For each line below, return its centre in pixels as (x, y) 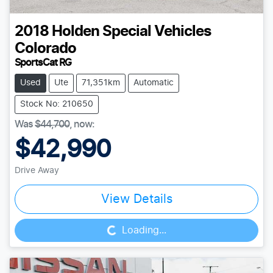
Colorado (45, 49)
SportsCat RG (43, 63)
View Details (136, 200)
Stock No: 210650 (57, 105)
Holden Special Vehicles (131, 32)
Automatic (154, 83)
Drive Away (37, 171)
